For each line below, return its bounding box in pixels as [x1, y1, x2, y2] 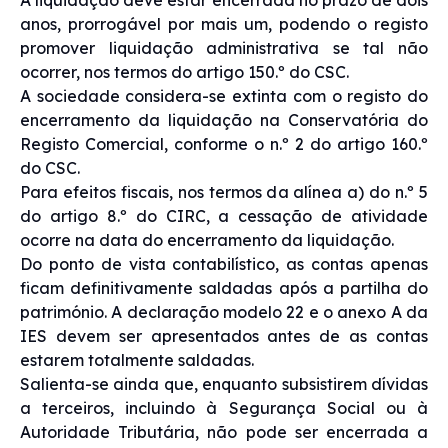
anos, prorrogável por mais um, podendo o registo [20, 13, 428, 34]
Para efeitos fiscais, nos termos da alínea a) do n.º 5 [20, 181, 428, 202]
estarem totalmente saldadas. [20, 349, 254, 370]
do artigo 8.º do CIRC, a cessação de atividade [20, 205, 428, 226]
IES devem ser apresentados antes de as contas [20, 325, 428, 346]
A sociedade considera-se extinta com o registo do [20, 85, 428, 106]
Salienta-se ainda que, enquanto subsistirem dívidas [20, 373, 428, 394]
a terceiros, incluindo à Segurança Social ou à [20, 397, 428, 418]
